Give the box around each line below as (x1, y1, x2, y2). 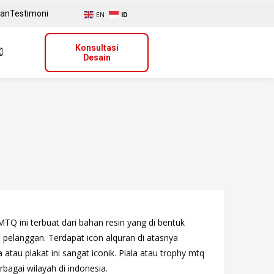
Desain (83, 53, 111, 62)
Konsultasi (75, 43, 119, 53)
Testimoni (9, 8, 48, 18)
